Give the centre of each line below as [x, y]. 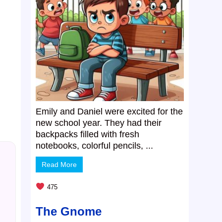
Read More [59, 165]
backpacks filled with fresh [88, 135]
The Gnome [69, 212]
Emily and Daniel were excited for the [110, 112]
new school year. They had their [99, 123]
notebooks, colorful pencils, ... [95, 146]
